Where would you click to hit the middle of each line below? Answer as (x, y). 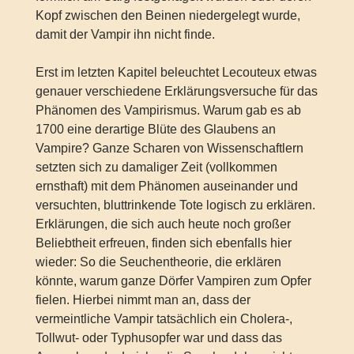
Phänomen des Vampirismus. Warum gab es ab (168, 110)
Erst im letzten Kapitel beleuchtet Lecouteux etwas (176, 72)
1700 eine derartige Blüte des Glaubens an (155, 129)
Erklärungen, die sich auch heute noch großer (163, 224)
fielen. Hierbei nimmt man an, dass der (143, 299)
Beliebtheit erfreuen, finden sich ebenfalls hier (163, 243)
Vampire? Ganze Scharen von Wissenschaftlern (169, 148)
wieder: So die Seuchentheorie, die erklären (158, 262)
